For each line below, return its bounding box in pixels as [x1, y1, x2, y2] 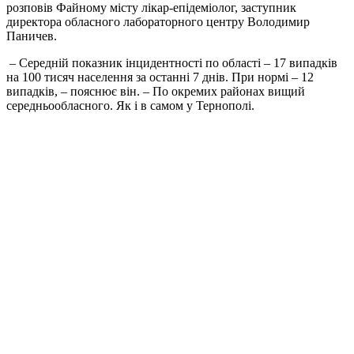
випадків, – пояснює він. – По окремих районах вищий [6, 85, 305, 99]
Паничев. [6, 29, 57, 43]
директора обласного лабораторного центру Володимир [6, 15, 310, 29]
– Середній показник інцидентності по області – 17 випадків [6, 56, 337, 70]
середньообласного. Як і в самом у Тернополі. [6, 99, 258, 113]
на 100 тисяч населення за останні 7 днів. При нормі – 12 [6, 70, 314, 85]
